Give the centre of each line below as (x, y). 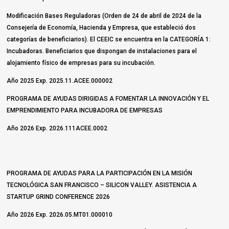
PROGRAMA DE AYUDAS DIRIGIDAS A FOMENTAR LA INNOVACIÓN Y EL (108, 99)
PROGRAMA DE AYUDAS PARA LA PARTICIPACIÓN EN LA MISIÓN (100, 174)
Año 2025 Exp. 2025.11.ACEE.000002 (60, 81)
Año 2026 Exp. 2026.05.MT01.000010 (60, 215)
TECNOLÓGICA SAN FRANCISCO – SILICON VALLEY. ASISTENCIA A (102, 185)
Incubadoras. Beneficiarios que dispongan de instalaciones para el (102, 51)
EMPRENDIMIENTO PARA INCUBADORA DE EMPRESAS (85, 111)
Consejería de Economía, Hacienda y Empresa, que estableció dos (101, 28)
